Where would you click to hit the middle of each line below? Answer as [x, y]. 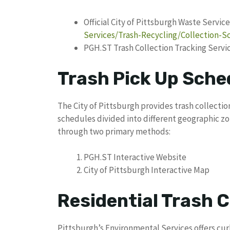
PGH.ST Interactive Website [135, 157]
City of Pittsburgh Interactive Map [147, 170]
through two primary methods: [114, 131]
